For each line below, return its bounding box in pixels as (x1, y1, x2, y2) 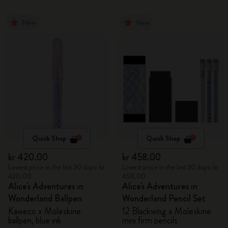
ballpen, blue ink (8, 214, 62, 227)
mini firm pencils (122, 214, 178, 227)
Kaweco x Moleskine (8, 205, 81, 218)
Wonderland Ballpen (8, 192, 82, 205)
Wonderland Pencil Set (122, 192, 206, 205)
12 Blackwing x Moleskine (122, 205, 211, 218)
